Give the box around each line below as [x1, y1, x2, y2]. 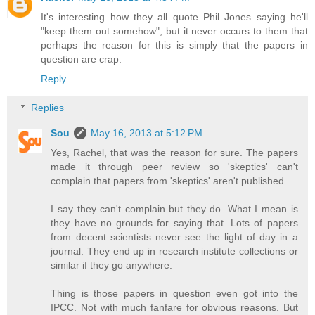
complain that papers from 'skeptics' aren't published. [51, 175, 288, 187]
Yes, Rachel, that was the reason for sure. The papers [51, 147, 298, 159]
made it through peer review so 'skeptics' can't [51, 161, 298, 173]
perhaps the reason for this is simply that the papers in [41, 39, 308, 51]
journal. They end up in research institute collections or [51, 245, 298, 257]
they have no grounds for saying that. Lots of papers [51, 217, 298, 229]
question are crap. [41, 53, 122, 65]
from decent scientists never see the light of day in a [51, 231, 298, 243]
